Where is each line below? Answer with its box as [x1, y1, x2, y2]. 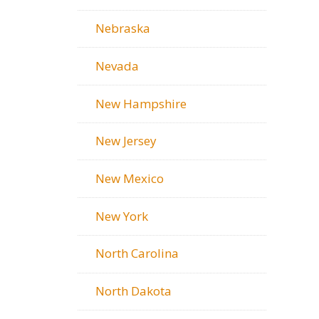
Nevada [95, 57, 139, 74]
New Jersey [95, 132, 157, 150]
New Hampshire [95, 95, 187, 112]
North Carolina [95, 245, 179, 262]
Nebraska [95, 20, 150, 37]
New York [95, 207, 148, 224]
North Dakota [95, 283, 172, 299]
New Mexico [95, 169, 164, 187]
